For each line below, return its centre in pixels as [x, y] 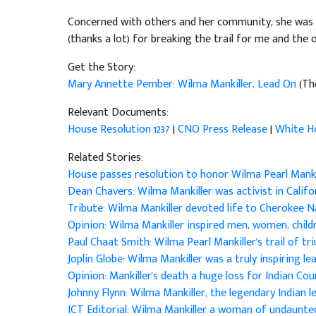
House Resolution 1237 [119, 130]
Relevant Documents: [118, 113]
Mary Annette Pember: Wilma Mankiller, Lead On [183, 85]
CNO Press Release [222, 130]
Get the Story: [101, 68]
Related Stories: [105, 158]
